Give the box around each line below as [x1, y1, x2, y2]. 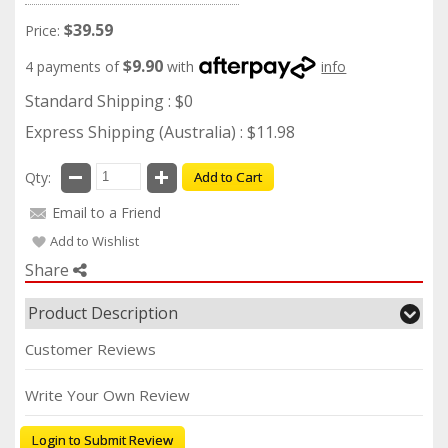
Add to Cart [194, 167, 263, 186]
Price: [25, 20, 60, 40]
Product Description [28, 301, 178, 324]
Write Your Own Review [25, 384, 190, 405]
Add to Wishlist [50, 231, 139, 250]
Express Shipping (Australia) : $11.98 [25, 120, 295, 143]
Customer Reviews [25, 338, 156, 359]
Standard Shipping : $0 [25, 89, 193, 112]
